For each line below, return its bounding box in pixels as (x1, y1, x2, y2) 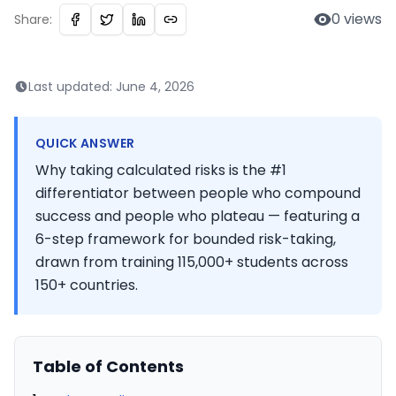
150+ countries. (35, 275, 138, 295)
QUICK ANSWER (35, 134, 135, 152)
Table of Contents (33, 355, 184, 377)
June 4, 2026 (116, 78, 194, 95)
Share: (14, 11, 52, 28)
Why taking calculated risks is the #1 (35, 160, 286, 180)
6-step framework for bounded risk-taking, (35, 229, 336, 249)
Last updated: (28, 78, 116, 95)
